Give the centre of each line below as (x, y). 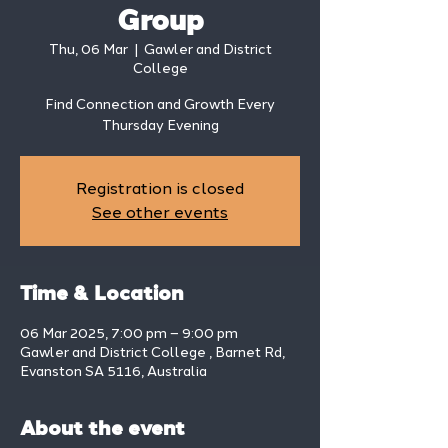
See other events (160, 212)
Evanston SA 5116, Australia (113, 371)
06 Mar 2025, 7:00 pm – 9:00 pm (129, 333)
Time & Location (101, 295)
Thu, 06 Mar (88, 49)
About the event (102, 430)
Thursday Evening (160, 125)
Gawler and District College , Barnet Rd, (152, 352)
